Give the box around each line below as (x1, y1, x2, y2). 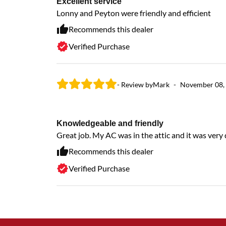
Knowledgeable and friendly (56, 118, 163, 128)
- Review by (117, 80, 153, 89)
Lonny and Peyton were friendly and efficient (56, 8, 211, 18)
